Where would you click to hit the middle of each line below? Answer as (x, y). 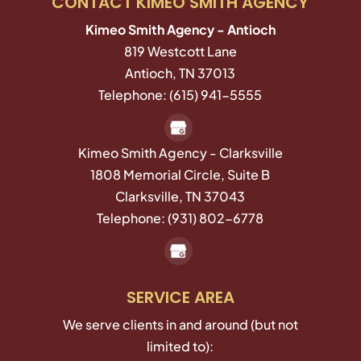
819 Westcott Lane (180, 52)
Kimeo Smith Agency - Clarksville (180, 153)
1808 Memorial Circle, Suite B (180, 175)
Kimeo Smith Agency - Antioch (180, 30)
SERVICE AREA (180, 298)
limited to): (180, 346)
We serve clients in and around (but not (180, 325)
